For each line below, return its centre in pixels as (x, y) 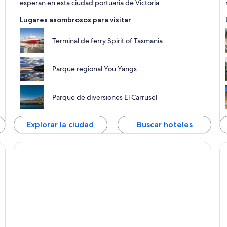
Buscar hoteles (164, 125)
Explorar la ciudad (61, 125)
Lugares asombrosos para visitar (75, 20)
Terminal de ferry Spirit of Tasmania (107, 41)
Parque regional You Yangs (94, 69)
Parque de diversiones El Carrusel (104, 98)
